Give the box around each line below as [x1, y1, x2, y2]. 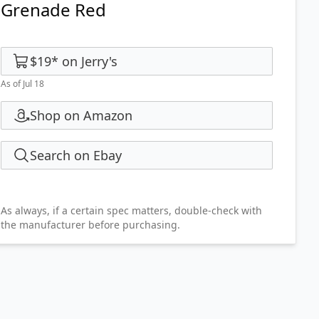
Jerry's [81, 53, 117, 70]
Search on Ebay [30, 147, 122, 164]
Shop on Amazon [30, 107, 132, 124]
